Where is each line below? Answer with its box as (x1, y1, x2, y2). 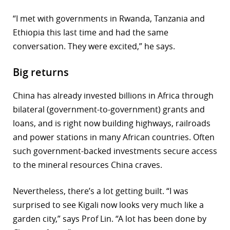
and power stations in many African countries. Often (13, 131, 215, 143)
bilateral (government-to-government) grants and (13, 104, 205, 116)
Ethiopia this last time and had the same (13, 27, 168, 39)
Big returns (13, 65, 69, 80)
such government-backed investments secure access (13, 145, 217, 157)
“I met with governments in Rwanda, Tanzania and (13, 13, 205, 25)
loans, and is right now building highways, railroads (13, 118, 210, 129)
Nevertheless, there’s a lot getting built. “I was (13, 185, 188, 197)
